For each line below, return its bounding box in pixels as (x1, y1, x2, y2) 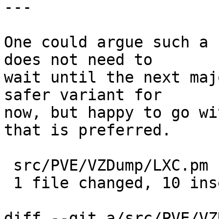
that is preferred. (4, 121, 171, 139)
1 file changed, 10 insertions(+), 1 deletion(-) (4, 174, 13, 192)
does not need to (4, 51, 153, 69)
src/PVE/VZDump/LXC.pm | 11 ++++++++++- (4, 156, 13, 175)
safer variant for (4, 86, 162, 104)
